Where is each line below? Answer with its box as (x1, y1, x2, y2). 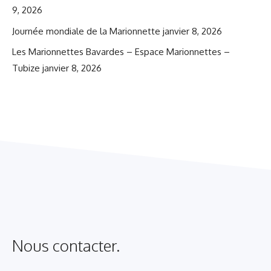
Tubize (12, 62, 40, 74)
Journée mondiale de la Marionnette (12, 25, 160, 37)
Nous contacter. (12, 235, 120, 256)
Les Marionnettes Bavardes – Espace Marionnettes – (12, 46, 230, 58)
